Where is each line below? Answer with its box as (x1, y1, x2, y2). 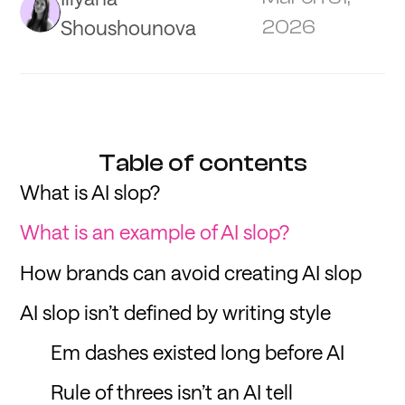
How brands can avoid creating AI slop (20, 259, 363, 284)
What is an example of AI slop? (20, 220, 290, 244)
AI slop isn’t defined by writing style (20, 299, 332, 324)
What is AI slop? (20, 180, 161, 204)
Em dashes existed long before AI (51, 340, 345, 364)
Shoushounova (61, 14, 197, 39)
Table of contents (98, 149, 307, 178)
